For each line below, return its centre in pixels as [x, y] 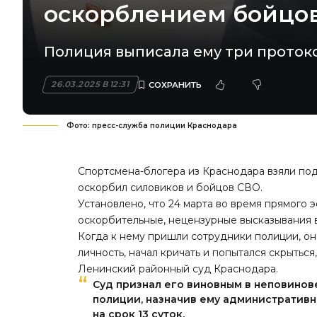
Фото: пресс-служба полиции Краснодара [152, 126]
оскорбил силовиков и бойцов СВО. [171, 188]
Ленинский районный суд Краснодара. [178, 269]
